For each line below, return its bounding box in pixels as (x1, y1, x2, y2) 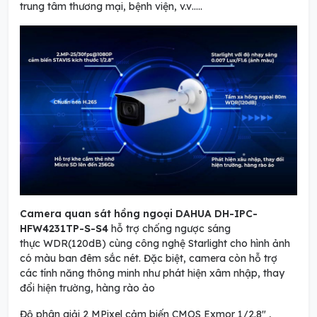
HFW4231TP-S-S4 (20, 222, 108, 236)
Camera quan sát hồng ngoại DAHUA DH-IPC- (20, 207, 258, 221)
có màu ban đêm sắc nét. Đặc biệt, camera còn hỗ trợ (20, 252, 277, 265)
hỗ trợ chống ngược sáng (108, 222, 231, 236)
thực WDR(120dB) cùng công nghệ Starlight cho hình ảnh (20, 237, 290, 250)
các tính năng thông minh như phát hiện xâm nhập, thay (20, 267, 284, 280)
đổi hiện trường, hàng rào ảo (20, 282, 155, 295)
